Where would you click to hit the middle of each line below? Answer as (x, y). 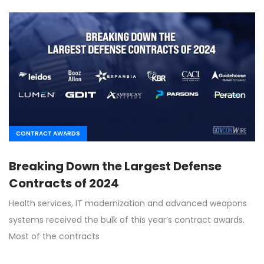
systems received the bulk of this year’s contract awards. (127, 220)
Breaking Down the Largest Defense (115, 166)
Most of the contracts (54, 236)
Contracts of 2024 (64, 183)
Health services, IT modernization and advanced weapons (128, 203)
